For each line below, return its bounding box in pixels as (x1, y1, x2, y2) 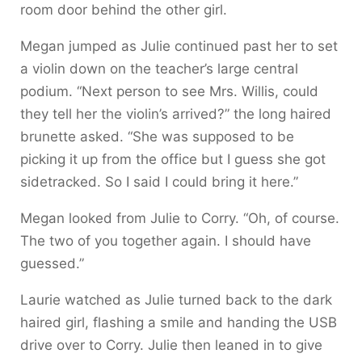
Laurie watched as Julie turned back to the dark (20, 291, 332, 308)
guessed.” (20, 255, 84, 271)
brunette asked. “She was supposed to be (20, 128, 294, 145)
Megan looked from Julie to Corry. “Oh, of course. (20, 209, 339, 226)
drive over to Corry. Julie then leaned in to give (20, 336, 322, 353)
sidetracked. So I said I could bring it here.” (20, 173, 298, 190)
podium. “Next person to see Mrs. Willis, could (20, 82, 318, 99)
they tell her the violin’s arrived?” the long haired (20, 105, 331, 122)
